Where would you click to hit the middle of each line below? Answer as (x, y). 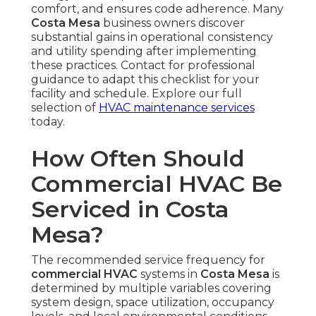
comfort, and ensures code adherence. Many (157, 9)
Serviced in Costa (130, 209)
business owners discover (172, 23)
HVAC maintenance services (177, 108)
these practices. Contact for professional (143, 66)
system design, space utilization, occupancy (153, 303)
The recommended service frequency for (148, 260)
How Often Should (138, 159)
